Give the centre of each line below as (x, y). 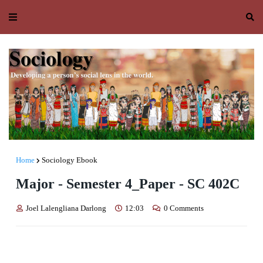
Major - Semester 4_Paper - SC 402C (128, 184)
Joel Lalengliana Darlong (66, 208)
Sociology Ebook (70, 160)
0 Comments (184, 208)
